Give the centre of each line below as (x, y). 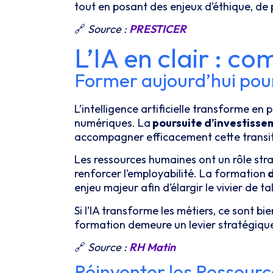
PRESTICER (158, 29)
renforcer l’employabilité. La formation (170, 174)
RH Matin (152, 247)
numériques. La (112, 122)
